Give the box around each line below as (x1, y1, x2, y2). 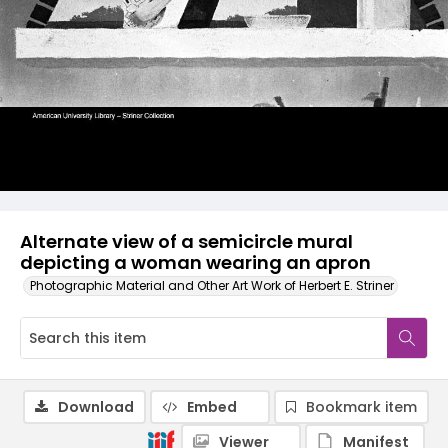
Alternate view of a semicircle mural (20, 229, 353, 254)
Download (58, 397, 134, 417)
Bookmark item (306, 397, 417, 417)
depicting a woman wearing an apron (20, 250, 371, 275)
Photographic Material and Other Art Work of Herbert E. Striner (30, 277, 394, 294)
